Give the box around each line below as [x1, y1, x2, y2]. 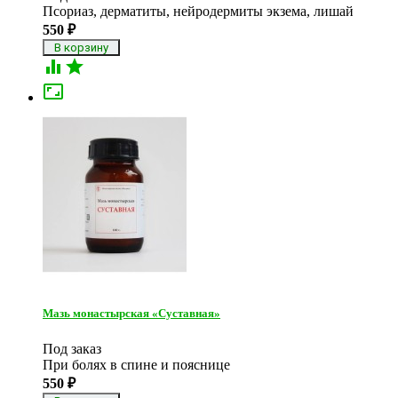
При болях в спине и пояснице [43, 356, 230, 372]
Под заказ [43, 340, 101, 356]
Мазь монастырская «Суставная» [43, 306, 220, 321]
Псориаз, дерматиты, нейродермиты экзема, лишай [43, 4, 354, 20]
